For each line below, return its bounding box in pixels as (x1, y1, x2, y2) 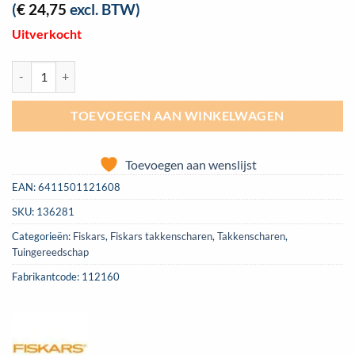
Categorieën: (12, 229, 73, 242)
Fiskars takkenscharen (110, 229, 212, 242)
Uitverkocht (12, 25, 82, 41)
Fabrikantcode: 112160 (12, 269, 120, 283)
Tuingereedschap (12, 245, 89, 258)
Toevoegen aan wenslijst (124, 156, 257, 172)
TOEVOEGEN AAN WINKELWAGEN (71, 108, 284, 123)
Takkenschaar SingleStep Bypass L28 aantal (11, 62, 223, 76)
